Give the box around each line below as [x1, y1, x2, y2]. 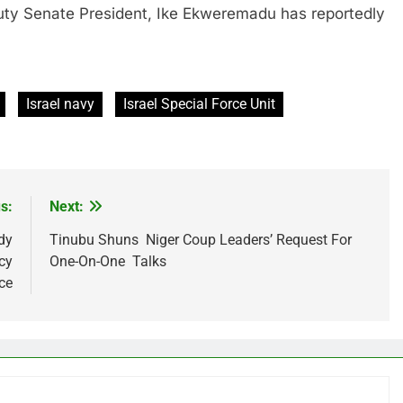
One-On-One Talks [49, 252, 166, 270]
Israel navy [26, 94, 94, 112]
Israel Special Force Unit [123, 94, 275, 112]
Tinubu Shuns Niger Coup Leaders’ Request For [49, 230, 352, 248]
